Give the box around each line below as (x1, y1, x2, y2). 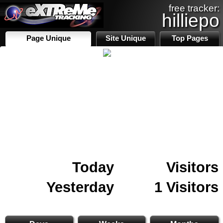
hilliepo (162, 10, 220, 31)
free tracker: (169, 3, 220, 13)
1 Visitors (154, 179, 219, 195)
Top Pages (171, 34, 208, 42)
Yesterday (46, 179, 114, 195)
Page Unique (26, 34, 71, 42)
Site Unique (106, 34, 146, 42)
